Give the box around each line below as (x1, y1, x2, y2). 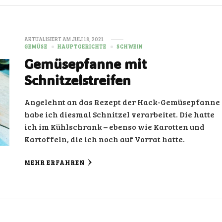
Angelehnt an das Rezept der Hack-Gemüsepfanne (24, 97, 221, 107)
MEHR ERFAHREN (24, 159, 85, 166)
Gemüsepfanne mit (24, 55, 147, 72)
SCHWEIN (116, 43, 143, 50)
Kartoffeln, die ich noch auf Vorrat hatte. (24, 134, 185, 144)
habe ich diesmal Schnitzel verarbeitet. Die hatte (24, 109, 215, 119)
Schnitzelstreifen (24, 71, 131, 89)
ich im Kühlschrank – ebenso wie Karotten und (24, 121, 205, 132)
